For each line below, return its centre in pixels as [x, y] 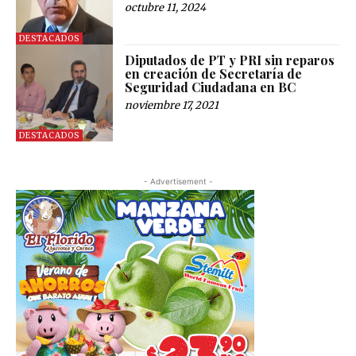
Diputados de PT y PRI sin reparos [230, 60]
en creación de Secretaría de [214, 73]
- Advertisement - [178, 182]
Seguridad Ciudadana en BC [211, 87]
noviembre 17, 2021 [172, 105]
